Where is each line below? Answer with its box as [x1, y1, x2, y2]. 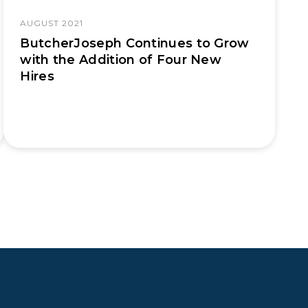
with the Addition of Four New [20, 52, 222, 68]
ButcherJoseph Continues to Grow [20, 36, 250, 52]
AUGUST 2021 [20, 18, 84, 29]
